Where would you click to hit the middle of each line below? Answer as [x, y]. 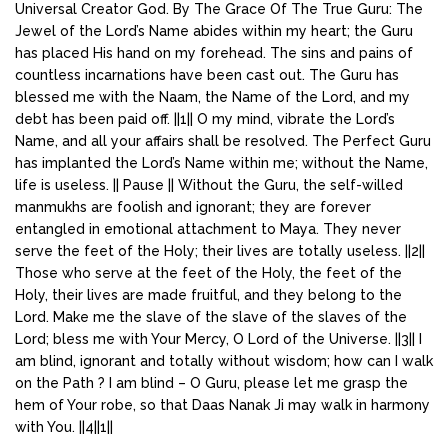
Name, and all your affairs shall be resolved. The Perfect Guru [223, 140]
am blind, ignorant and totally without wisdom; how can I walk [224, 360]
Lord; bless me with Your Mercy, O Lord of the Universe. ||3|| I [218, 338]
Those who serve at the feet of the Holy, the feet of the [208, 272]
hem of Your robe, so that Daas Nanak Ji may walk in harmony [222, 404]
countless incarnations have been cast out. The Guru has [207, 74]
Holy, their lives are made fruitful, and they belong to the [208, 294]
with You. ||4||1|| [64, 426]
